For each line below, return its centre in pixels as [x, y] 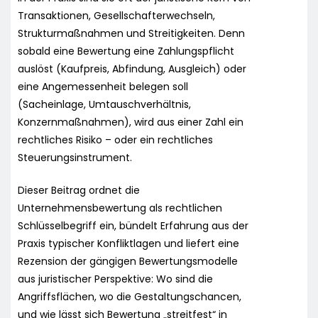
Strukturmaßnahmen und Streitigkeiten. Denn [131, 33]
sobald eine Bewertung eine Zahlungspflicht [126, 51]
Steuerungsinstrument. [75, 157]
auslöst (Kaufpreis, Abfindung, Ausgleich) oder [132, 68]
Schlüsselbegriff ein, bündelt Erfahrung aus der [133, 225]
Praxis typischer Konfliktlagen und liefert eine [128, 243]
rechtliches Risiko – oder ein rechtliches [115, 139]
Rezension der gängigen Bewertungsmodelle [128, 261]
